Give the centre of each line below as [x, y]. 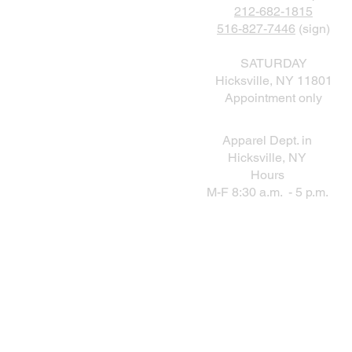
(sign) [313, 29]
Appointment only [273, 98]
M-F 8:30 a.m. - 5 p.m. [267, 192]
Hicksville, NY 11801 [273, 81]
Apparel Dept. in [267, 140]
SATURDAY [273, 63]
